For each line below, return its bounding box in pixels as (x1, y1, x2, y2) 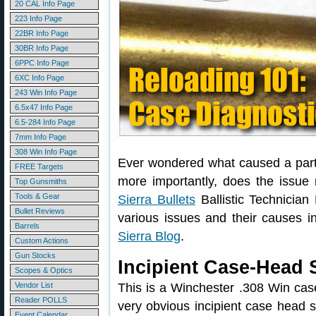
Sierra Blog (118, 229, 181, 243)
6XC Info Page (15, 73, 64, 82)
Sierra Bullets (118, 193, 195, 207)
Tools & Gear (15, 192, 60, 200)
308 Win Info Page (15, 147, 77, 156)
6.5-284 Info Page (15, 118, 75, 126)
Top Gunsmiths (15, 177, 67, 186)
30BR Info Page (15, 44, 68, 52)
